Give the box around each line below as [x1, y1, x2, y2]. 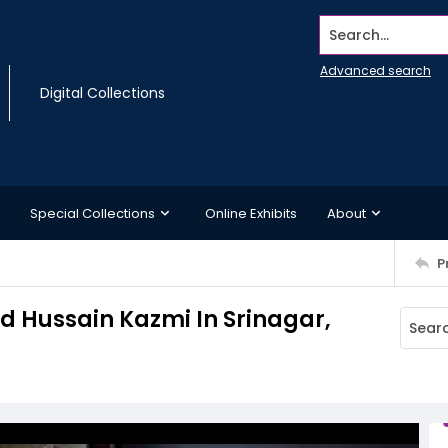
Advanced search [320, 62, 431, 79]
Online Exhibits [205, 203, 297, 223]
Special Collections [30, 203, 155, 223]
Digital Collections [40, 83, 165, 103]
